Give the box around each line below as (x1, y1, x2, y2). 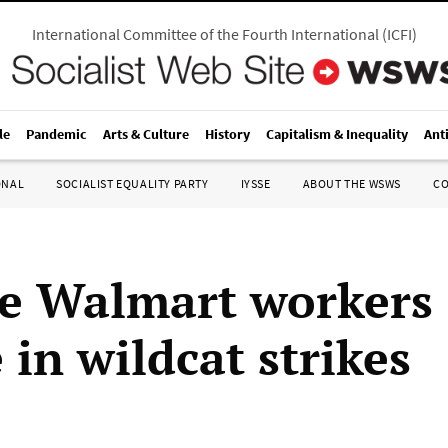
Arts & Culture (103, 125, 189, 143)
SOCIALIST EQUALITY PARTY (56, 176, 209, 191)
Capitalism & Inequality (266, 125, 408, 143)
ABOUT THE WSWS (302, 176, 401, 191)
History (205, 125, 250, 143)
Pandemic (26, 125, 87, 143)
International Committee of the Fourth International (31, 24, 379, 44)
